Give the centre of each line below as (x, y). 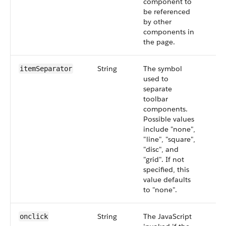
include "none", (169, 129)
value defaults (167, 180)
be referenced (167, 12)
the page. (159, 42)
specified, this (166, 169)
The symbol (163, 69)
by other (157, 22)
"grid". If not (164, 159)
